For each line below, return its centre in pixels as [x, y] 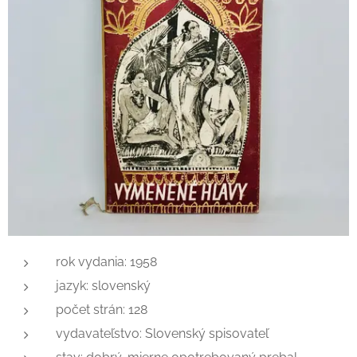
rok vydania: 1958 [106, 262]
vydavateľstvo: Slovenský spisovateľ [162, 333]
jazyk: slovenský [103, 286]
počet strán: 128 [102, 310]
